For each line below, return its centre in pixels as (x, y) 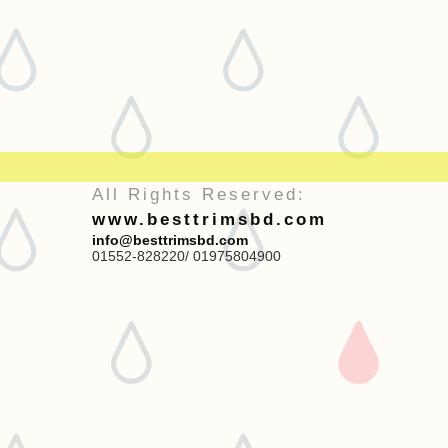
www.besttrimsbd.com (209, 219)
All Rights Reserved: (199, 194)
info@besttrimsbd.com (172, 240)
